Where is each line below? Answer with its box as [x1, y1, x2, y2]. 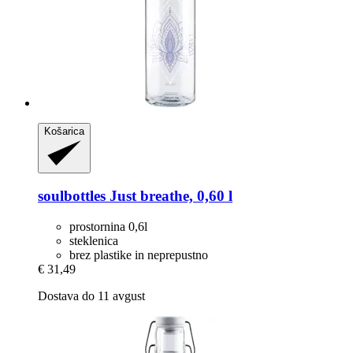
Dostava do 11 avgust [38, 289, 145, 303]
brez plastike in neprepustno [69, 248, 208, 262]
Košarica [44, 124, 84, 137]
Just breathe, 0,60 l [106, 188, 232, 205]
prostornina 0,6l [69, 220, 147, 233]
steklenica [69, 234, 118, 247]
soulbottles [38, 188, 106, 205]
